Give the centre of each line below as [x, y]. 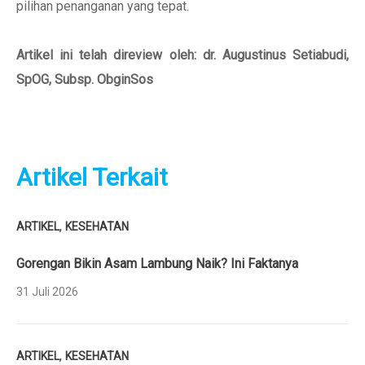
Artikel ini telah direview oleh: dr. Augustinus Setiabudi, [182, 55]
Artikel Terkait [92, 177]
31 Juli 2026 [47, 292]
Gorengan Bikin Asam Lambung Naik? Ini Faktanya [157, 264]
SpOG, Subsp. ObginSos [85, 79]
